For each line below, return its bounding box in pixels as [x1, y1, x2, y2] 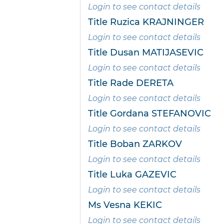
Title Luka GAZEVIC [88, 169, 176, 180]
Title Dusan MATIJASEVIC [88, 47, 203, 58]
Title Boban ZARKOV [88, 138, 182, 150]
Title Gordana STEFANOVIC [88, 108, 211, 119]
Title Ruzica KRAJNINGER [88, 16, 204, 28]
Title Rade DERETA [88, 77, 173, 89]
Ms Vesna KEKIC [88, 199, 162, 211]
